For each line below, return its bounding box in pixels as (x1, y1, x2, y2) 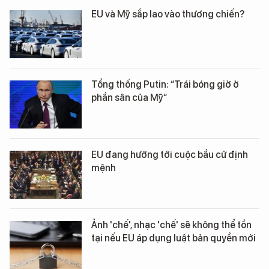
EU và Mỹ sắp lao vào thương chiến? (91, 8, 244, 20)
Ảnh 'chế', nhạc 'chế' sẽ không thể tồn (91, 219, 252, 231)
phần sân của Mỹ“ (91, 92, 167, 103)
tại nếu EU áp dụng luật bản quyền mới (91, 232, 256, 244)
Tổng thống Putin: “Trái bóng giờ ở (91, 79, 239, 90)
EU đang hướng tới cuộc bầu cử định (91, 149, 248, 160)
